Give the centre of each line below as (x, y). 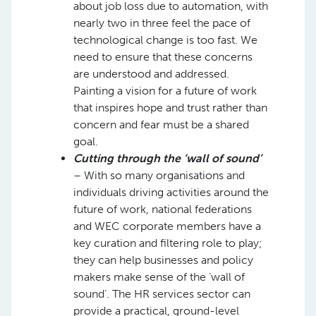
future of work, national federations (163, 209)
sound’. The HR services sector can (162, 294)
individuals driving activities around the (171, 192)
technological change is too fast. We (165, 40)
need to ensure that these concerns (163, 57)
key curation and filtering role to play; (168, 243)
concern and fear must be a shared (161, 124)
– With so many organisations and (159, 175)
